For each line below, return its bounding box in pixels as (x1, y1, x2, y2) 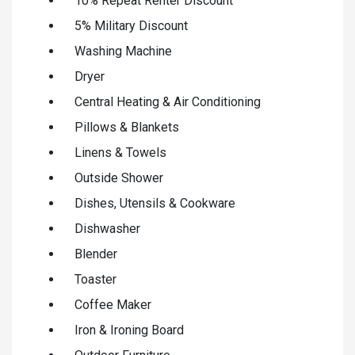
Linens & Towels (74, 144, 166, 160)
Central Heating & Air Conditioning (74, 94, 261, 109)
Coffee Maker (74, 296, 151, 312)
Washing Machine (74, 43, 172, 59)
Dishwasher (74, 220, 140, 236)
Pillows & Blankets (74, 119, 179, 135)
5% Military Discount (74, 17, 188, 33)
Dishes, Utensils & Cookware (74, 195, 235, 211)
